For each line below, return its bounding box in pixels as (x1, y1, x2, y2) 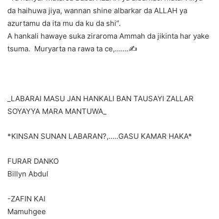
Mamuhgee (7, 207, 46, 217)
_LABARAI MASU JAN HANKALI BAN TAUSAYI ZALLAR (7, 94, 194, 104)
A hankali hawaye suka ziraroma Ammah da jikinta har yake (7, 31, 209, 41)
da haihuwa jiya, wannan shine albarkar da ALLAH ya (7, 6, 187, 16)
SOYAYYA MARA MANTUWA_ (7, 107, 107, 116)
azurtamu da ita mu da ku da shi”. (7, 19, 121, 28)
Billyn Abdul (7, 169, 48, 179)
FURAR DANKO (7, 156, 59, 166)
